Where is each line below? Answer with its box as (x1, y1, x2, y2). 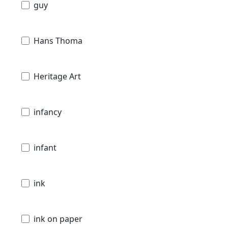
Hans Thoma (34, 35, 82, 47)
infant (34, 142, 56, 154)
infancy (34, 106, 62, 118)
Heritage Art (34, 71, 81, 82)
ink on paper (34, 213, 82, 225)
